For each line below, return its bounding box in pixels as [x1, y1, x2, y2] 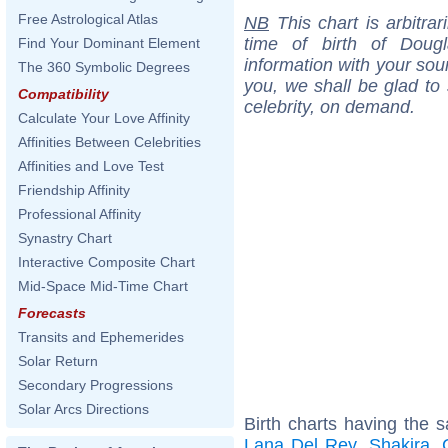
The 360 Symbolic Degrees [18, 59, 190, 75]
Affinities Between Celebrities [18, 134, 201, 150]
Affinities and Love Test [18, 158, 164, 174]
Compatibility [18, 86, 109, 102]
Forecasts [18, 305, 86, 321]
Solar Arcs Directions [18, 401, 149, 417]
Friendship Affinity [18, 182, 130, 198]
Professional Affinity [18, 206, 141, 222]
